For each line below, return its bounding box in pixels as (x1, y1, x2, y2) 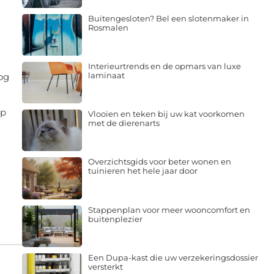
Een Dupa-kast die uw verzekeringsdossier (87, 252, 258, 262)
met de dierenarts (87, 118, 160, 128)
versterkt (87, 261, 123, 272)
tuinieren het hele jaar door (87, 166, 198, 176)
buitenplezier (87, 213, 143, 224)
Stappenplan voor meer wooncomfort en (87, 204, 250, 215)
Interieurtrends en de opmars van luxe (87, 61, 241, 71)
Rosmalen (87, 22, 128, 32)
